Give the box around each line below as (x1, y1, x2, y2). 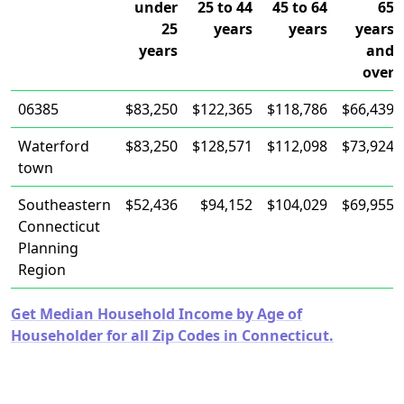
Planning (18, 238, 78, 258)
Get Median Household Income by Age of (11, 304, 302, 324)
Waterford (18, 136, 89, 156)
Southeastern (18, 195, 111, 215)
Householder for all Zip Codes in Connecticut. (11, 326, 334, 345)
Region (18, 260, 66, 280)
